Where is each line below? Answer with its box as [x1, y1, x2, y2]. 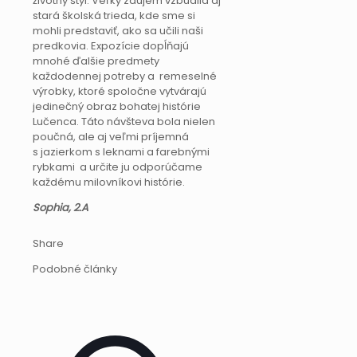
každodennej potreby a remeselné [33, 68, 217, 84]
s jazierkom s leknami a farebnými [33, 143, 210, 159]
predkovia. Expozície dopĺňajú [33, 37, 189, 53]
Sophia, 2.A [33, 199, 88, 215]
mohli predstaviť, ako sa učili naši [33, 22, 203, 38]
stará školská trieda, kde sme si [33, 7, 195, 23]
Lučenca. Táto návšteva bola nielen [33, 113, 215, 129]
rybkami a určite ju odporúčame [33, 159, 202, 175]
